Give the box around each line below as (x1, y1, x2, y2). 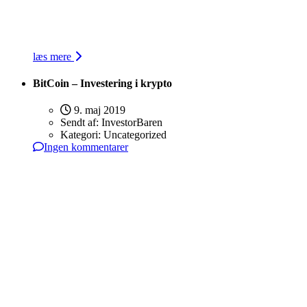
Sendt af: (60, 116, 101, 129)
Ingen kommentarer (44, 141, 128, 153)
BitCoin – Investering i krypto (33, 77, 172, 89)
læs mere (33, 50, 74, 62)
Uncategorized (103, 129, 167, 141)
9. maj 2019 (71, 104, 125, 116)
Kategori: (60, 129, 103, 141)
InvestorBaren (101, 116, 162, 129)
